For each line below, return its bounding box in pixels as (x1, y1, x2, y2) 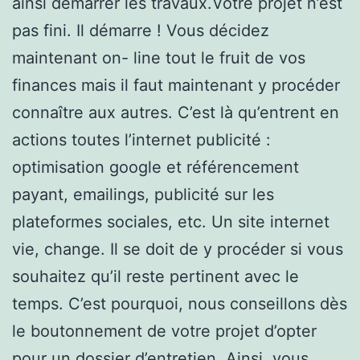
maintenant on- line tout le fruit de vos (12, 47, 305, 67)
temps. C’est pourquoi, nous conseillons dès (12, 293, 347, 313)
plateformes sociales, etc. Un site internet (12, 211, 329, 231)
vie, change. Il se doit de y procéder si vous (12, 239, 343, 259)
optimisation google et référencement (12, 157, 299, 177)
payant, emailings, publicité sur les (12, 184, 274, 204)
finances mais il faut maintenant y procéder (12, 75, 340, 95)
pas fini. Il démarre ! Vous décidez (12, 20, 269, 40)
